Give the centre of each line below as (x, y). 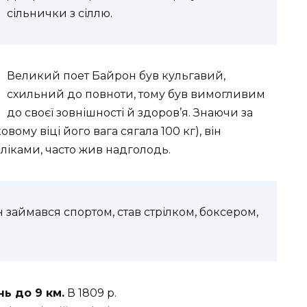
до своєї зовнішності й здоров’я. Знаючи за (130, 113)
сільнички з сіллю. (60, 13)
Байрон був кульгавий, (159, 76)
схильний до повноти (70, 94)
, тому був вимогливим (199, 94)
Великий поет (49, 76)
